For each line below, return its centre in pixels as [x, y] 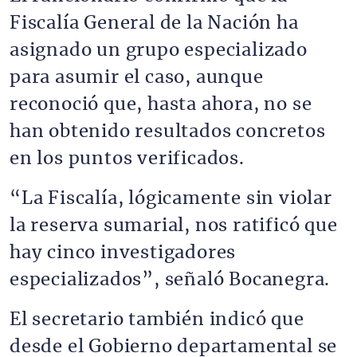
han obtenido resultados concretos [168, 131]
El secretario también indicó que [157, 320]
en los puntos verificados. [127, 159]
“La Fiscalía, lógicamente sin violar [171, 198]
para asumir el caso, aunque [137, 77]
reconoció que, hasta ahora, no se [161, 104]
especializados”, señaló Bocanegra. [170, 280]
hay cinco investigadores [123, 253]
